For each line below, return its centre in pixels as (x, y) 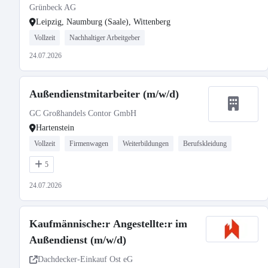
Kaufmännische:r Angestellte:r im (108, 224)
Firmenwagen (89, 144)
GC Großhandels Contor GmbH (83, 113)
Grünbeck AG (53, 7)
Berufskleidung (205, 144)
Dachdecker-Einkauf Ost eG (85, 259)
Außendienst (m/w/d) (78, 240)
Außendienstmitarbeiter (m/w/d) (104, 94)
